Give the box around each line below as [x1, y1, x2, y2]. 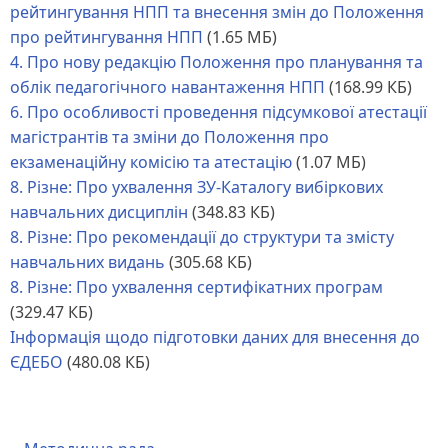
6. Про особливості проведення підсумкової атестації [10, 100, 427, 123]
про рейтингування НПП [10, 25, 203, 48]
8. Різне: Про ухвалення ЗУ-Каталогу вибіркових [10, 175, 383, 198]
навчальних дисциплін [10, 200, 188, 223]
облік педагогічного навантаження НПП [10, 75, 325, 98]
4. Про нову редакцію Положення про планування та [10, 50, 423, 73]
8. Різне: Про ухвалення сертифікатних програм [10, 275, 383, 298]
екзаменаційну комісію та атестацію [10, 150, 292, 173]
